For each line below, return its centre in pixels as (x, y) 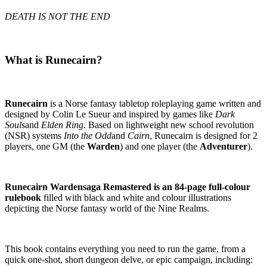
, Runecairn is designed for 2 (204, 135)
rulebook (23, 197)
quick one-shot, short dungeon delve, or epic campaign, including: (129, 259)
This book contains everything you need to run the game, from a (125, 249)
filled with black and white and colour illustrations (136, 197)
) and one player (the (160, 146)
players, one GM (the (46, 146)
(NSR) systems (34, 135)
